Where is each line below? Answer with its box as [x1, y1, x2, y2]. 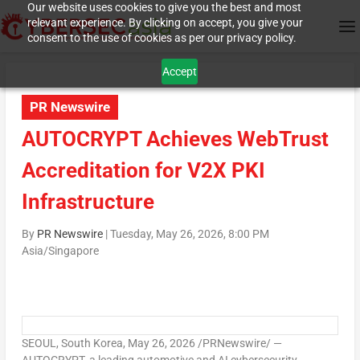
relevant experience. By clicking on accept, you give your [27, 16, 303, 29]
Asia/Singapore [21, 244, 99, 258]
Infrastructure [21, 190, 154, 215]
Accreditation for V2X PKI [21, 158, 265, 183]
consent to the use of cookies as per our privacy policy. [27, 31, 297, 44]
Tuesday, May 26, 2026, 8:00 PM [109, 227, 269, 241]
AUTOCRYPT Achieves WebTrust [21, 127, 329, 152]
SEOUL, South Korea [21, 337, 123, 350]
